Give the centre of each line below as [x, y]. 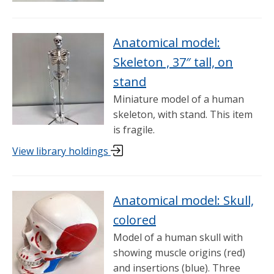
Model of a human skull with [178, 238]
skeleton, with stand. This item [183, 114]
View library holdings [61, 151]
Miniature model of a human [179, 99]
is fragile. [134, 129]
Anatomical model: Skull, [183, 201]
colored [135, 220]
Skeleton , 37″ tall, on [173, 62]
